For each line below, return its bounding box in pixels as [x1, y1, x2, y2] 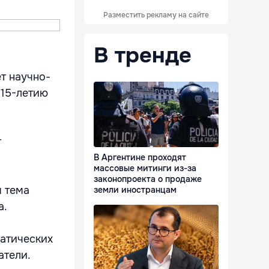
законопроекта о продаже [94, 174, 202, 185]
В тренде [94, 41, 192, 69]
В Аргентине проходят [94, 152, 186, 163]
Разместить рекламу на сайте [103, 10, 209, 20]
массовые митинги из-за [94, 163, 196, 174]
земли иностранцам [94, 184, 177, 196]
